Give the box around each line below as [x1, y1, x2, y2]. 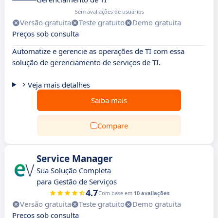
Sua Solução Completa [36, 165, 111, 175]
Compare [97, 121, 128, 130]
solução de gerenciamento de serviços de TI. [12, 57, 161, 67]
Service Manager [36, 152, 113, 165]
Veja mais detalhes [27, 80, 90, 90]
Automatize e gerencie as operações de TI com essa [12, 46, 184, 56]
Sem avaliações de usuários [74, 8, 144, 15]
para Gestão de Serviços [36, 177, 117, 186]
